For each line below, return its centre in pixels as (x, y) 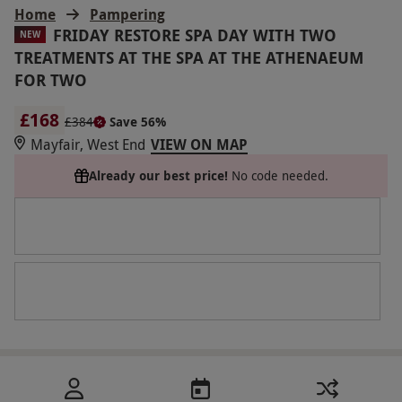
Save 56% (138, 121)
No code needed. (280, 175)
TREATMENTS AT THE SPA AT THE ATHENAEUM (189, 57)
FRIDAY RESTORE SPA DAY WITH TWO (195, 35)
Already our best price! (158, 175)
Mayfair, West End (88, 144)
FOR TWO (51, 80)
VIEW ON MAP (199, 144)
